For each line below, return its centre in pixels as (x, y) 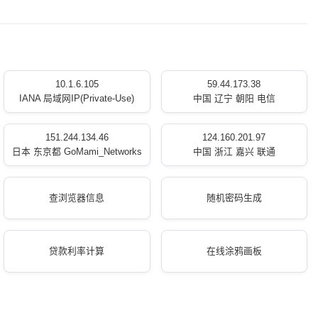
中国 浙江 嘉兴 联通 (234, 152)
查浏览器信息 (77, 198)
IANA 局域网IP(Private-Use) (77, 98)
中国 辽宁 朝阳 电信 (234, 98)
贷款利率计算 (77, 251)
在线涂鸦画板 (234, 251)
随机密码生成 (234, 198)
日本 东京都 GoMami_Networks (77, 152)
